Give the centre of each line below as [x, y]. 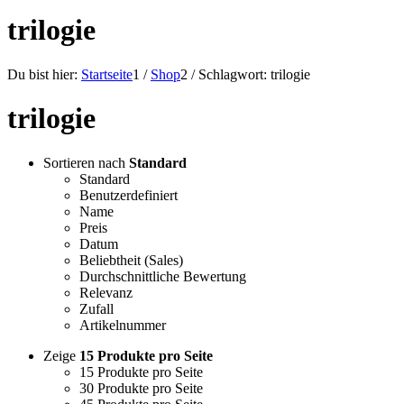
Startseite [107, 74]
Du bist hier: [42, 74]
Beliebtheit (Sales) [131, 260]
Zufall [96, 308]
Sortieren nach [86, 162]
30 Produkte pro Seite [141, 388]
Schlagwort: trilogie [254, 74]
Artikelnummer [123, 325]
